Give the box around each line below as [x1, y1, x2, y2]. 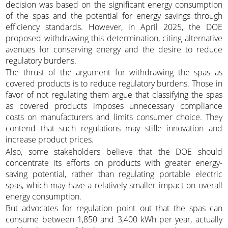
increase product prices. [6, 134, 94, 146]
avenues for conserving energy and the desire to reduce [6, 43, 222, 55]
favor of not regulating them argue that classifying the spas [6, 89, 222, 101]
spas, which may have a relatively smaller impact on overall [6, 179, 222, 191]
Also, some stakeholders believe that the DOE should [6, 146, 222, 157]
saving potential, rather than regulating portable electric [6, 168, 222, 180]
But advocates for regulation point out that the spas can [6, 202, 222, 214]
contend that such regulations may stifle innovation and [6, 123, 222, 134]
